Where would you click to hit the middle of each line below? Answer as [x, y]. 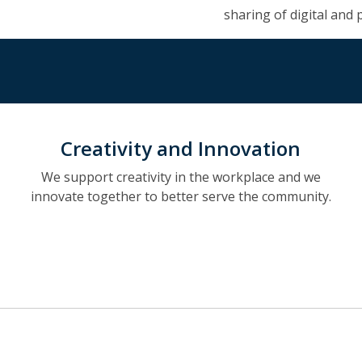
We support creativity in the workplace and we [181, 177]
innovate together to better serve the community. [181, 196]
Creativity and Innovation [181, 148]
